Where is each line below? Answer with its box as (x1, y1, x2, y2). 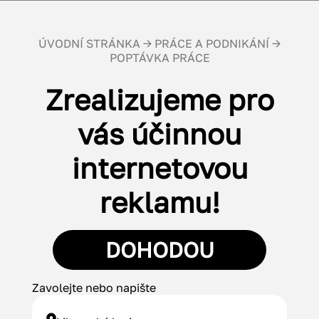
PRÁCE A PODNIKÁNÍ (155, 36, 269, 51)
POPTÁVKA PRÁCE (109, 51, 210, 65)
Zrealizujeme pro (45, 83, 274, 117)
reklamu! (99, 185, 220, 219)
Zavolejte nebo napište (31, 281, 156, 295)
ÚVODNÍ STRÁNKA (38, 36, 140, 51)
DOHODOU (105, 237, 214, 263)
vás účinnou (78, 117, 241, 151)
